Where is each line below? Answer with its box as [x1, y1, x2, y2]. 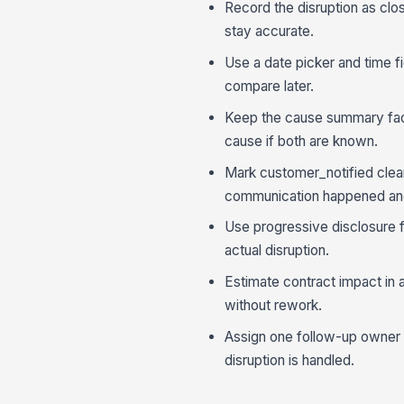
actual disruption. [225, 242, 330, 260]
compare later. [225, 78, 315, 96]
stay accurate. [225, 23, 315, 41]
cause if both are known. [225, 132, 379, 150]
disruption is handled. [225, 352, 355, 370]
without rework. [225, 297, 323, 315]
